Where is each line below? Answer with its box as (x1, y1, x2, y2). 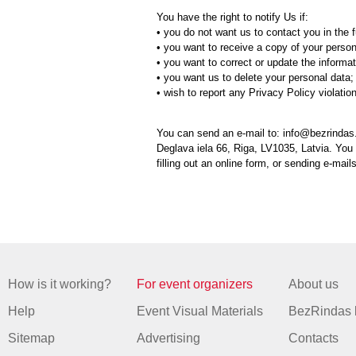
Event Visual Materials (136, 304, 263, 318)
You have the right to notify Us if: (157, 11, 308, 23)
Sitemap (8, 331, 55, 345)
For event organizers (136, 277, 253, 291)
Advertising (136, 331, 200, 345)
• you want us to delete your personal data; (157, 72, 354, 83)
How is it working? (8, 277, 111, 291)
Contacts (288, 331, 339, 345)
